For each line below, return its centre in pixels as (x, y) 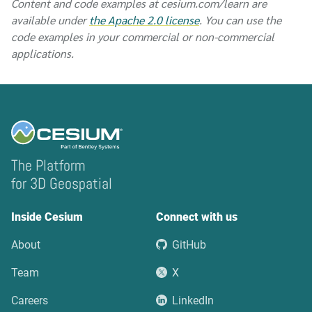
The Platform (48, 165)
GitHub (189, 245)
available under (49, 19)
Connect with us (197, 217)
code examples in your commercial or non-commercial (143, 36)
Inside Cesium (47, 217)
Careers (30, 301)
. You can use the (240, 19)
